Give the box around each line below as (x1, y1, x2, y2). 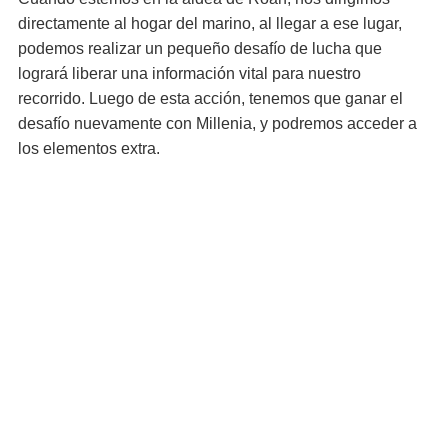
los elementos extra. (18, 140, 160, 157)
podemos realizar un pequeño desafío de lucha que (18, 40, 382, 57)
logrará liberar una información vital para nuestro (18, 65, 361, 82)
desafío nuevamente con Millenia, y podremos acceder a (18, 115, 417, 132)
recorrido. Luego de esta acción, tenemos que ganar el (18, 90, 403, 107)
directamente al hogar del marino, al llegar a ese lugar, (18, 15, 402, 32)
